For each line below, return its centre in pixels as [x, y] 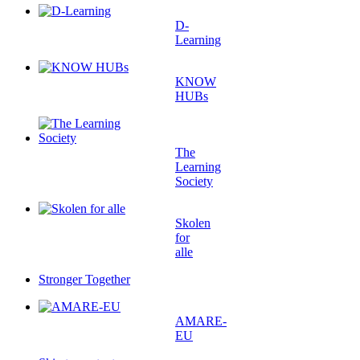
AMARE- [201, 321]
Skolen [193, 223]
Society [194, 182]
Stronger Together [84, 280]
